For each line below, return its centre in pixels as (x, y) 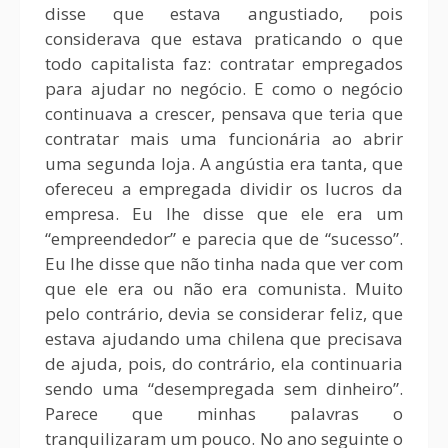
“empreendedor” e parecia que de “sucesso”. (224, 238)
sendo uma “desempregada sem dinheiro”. (224, 388)
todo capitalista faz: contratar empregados (224, 63)
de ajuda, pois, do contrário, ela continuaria (224, 363)
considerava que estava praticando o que (224, 38)
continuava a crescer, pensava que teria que (224, 113)
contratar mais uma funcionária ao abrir (224, 138)
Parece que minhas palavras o (224, 413)
